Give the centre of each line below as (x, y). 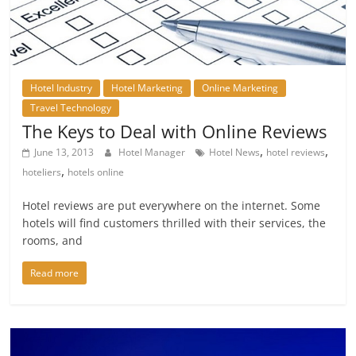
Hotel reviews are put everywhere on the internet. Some (172, 206)
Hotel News (235, 153)
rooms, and (53, 241)
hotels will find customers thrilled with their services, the (174, 223)
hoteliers (42, 172)
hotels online (96, 172)
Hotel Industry (62, 88)
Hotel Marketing (147, 88)
